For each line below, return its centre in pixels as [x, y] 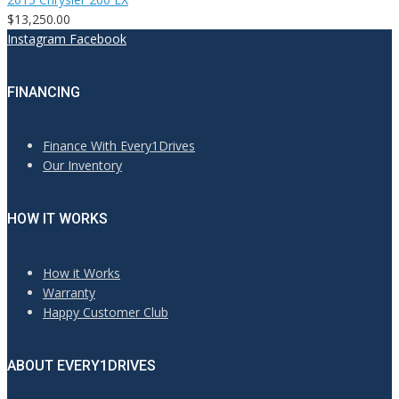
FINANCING [44, 92]
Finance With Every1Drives [119, 146]
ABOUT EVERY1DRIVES [81, 365]
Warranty [69, 292]
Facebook [98, 38]
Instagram [37, 38]
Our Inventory [82, 166]
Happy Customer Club [106, 312]
